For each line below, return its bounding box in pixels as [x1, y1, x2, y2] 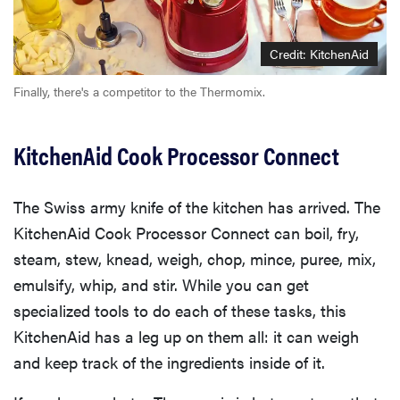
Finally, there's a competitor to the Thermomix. [13, 82, 265, 101]
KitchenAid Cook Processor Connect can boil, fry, [13, 221, 359, 245]
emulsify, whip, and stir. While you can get [13, 273, 309, 296]
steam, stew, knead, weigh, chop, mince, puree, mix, [13, 247, 376, 271]
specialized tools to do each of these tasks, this [13, 299, 346, 322]
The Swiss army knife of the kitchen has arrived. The [13, 196, 380, 219]
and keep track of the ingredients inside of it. [13, 351, 325, 374]
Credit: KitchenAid [270, 45, 369, 63]
